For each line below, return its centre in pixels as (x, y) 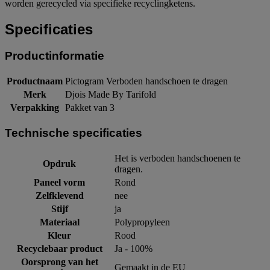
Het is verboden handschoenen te (177, 158)
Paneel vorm (59, 182)
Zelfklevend (59, 195)
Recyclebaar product (59, 248)
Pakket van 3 (90, 108)
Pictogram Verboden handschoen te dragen (146, 81)
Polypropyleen (142, 222)
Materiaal (59, 222)
